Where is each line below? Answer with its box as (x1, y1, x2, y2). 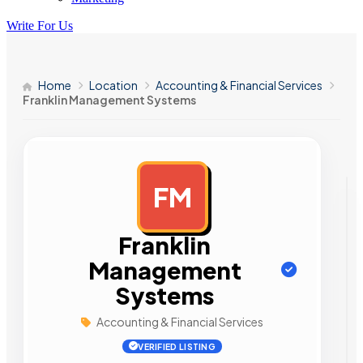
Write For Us (6, 19, 73, 32)
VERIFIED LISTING (138, 341, 216, 352)
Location (89, 78, 138, 92)
